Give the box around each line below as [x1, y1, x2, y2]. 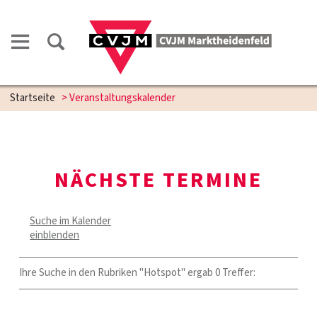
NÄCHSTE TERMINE [54, 165, 263, 195]
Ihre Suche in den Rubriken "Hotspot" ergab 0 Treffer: [19, 265, 256, 280]
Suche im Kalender [30, 214, 112, 229]
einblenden [30, 228, 80, 243]
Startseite [10, 91, 55, 105]
